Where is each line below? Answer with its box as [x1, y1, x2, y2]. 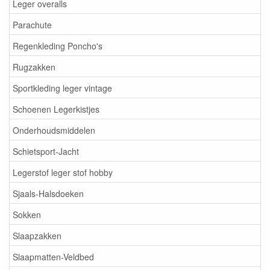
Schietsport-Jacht [13, 145, 79, 157]
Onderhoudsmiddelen [13, 124, 95, 136]
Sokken [13, 208, 41, 221]
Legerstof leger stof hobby [13, 166, 113, 178]
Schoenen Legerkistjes [13, 102, 99, 115]
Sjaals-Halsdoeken [13, 187, 84, 199]
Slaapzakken [13, 229, 61, 242]
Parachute [13, 18, 52, 31]
